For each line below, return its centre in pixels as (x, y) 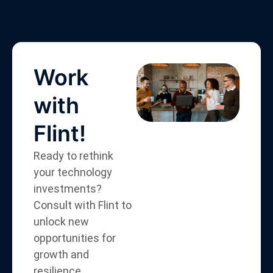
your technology (73, 172)
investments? (68, 189)
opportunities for (75, 238)
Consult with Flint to (83, 205)
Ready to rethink (73, 156)
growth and (61, 254)
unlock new (61, 222)
